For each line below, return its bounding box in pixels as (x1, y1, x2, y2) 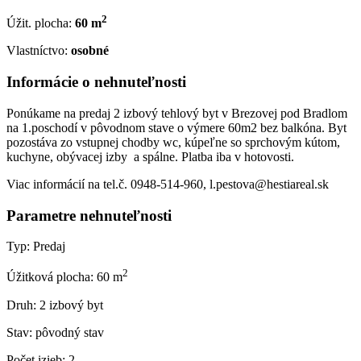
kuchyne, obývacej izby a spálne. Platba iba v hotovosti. (6, 149, 294, 164)
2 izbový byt (36, 297, 103, 312)
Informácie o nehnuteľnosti (6, 73, 186, 91)
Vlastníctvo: (6, 44, 68, 58)
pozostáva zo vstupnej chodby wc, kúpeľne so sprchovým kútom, (6, 135, 343, 149)
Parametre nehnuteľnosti (6, 206, 172, 224)
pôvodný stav (32, 325, 104, 339)
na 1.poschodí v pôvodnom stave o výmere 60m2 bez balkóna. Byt (6, 120, 346, 135)
